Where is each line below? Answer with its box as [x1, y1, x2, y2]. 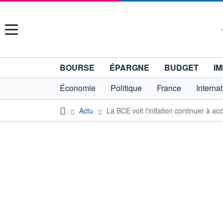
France [157, 82, 181, 94]
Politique [111, 82, 142, 94]
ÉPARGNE [110, 62, 149, 73]
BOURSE [60, 62, 95, 73]
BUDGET [164, 62, 199, 73]
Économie [60, 82, 96, 94]
